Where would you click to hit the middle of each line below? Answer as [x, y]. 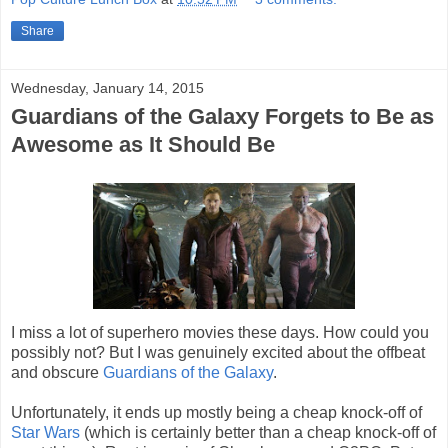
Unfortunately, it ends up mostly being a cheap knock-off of [216, 413]
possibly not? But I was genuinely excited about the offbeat [218, 353]
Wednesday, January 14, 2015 [107, 88]
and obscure [57, 373]
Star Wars [45, 433]
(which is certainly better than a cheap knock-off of [258, 433]
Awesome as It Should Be [143, 145]
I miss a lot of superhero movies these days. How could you [220, 333]
